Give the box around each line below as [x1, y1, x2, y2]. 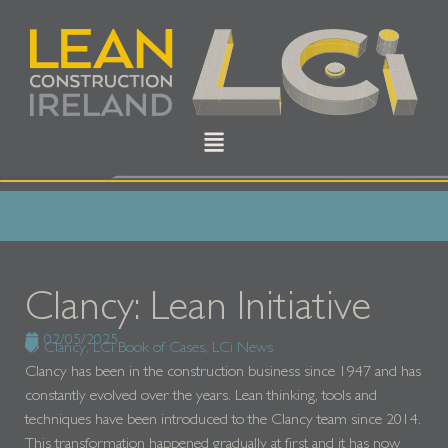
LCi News [212, 339, 273, 356]
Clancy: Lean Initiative [25, 286, 371, 328]
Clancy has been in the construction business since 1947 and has [25, 363, 421, 380]
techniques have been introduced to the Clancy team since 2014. [25, 411, 421, 428]
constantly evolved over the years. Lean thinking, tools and [25, 387, 377, 404]
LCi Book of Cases [93, 339, 205, 356]
